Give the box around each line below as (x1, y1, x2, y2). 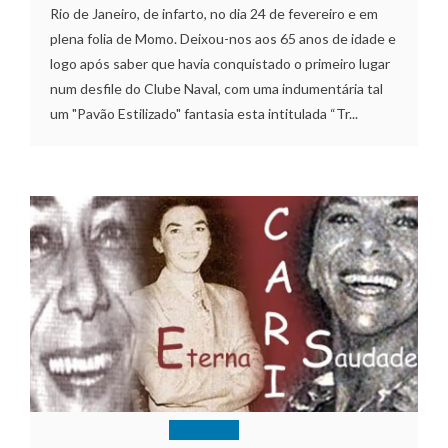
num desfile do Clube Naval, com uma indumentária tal (50, 80, 383, 98)
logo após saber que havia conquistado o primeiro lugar (50, 55, 390, 73)
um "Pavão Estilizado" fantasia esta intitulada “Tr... (50, 105, 358, 123)
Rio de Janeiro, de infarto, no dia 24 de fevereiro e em (50, 5, 378, 23)
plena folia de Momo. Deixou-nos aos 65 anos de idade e (50, 30, 396, 48)
